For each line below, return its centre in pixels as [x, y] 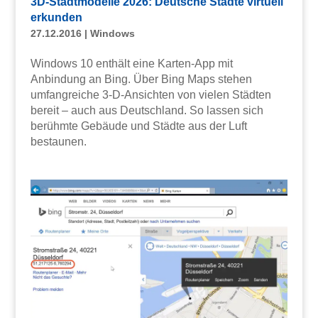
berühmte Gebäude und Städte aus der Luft [138, 126]
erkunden [56, 18]
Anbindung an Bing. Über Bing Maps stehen [141, 79]
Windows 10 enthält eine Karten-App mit [131, 64]
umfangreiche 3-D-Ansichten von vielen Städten [150, 95]
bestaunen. [58, 142]
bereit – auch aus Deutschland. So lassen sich [147, 111]
